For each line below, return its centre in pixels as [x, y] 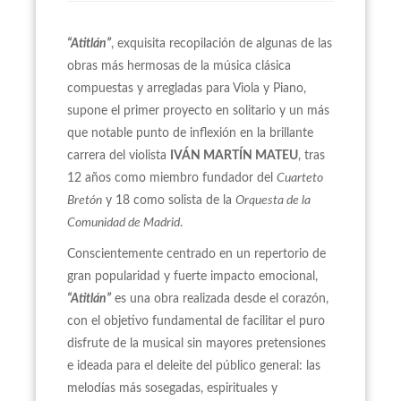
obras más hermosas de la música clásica [179, 66]
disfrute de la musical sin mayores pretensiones [196, 344]
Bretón [85, 200]
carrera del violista [119, 156]
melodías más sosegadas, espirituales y [172, 388]
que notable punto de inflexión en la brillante [190, 133]
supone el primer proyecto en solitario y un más [198, 111]
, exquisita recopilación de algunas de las [222, 44]
